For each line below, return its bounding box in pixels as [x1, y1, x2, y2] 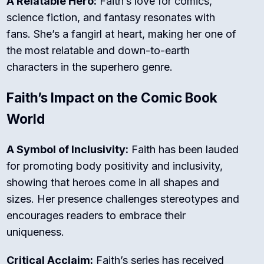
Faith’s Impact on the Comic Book [6, 90, 218, 106]
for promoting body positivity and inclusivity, [6, 160, 223, 173]
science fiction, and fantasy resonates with [6, 11, 216, 24]
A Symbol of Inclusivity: [6, 143, 129, 156]
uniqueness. [6, 226, 65, 239]
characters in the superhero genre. [6, 61, 173, 74]
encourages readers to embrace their [6, 209, 186, 222]
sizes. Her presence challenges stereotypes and [6, 193, 240, 206]
